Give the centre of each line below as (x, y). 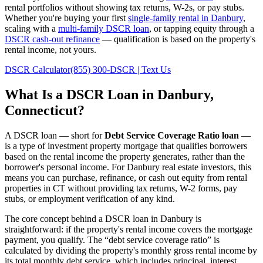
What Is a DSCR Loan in (81, 94)
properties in (29, 188)
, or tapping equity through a (202, 28)
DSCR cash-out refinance (52, 39)
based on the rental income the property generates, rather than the (125, 156)
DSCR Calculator (38, 69)
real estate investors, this (205, 167)
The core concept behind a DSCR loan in (82, 218)
